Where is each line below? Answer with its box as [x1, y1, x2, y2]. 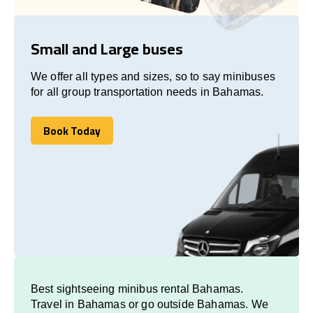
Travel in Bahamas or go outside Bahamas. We [31, 298, 268, 310]
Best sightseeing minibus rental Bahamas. [31, 282, 244, 295]
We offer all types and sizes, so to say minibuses [31, 70, 275, 82]
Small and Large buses [31, 34, 183, 64]
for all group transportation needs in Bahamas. [31, 85, 264, 98]
